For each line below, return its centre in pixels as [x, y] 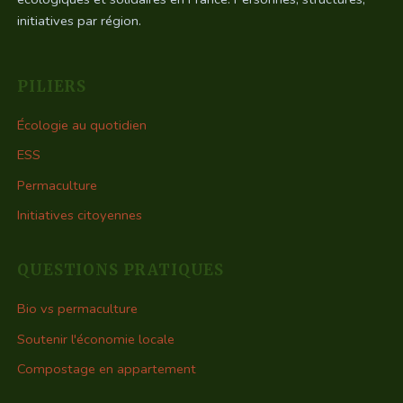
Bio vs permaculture [78, 309]
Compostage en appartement [107, 369]
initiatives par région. [80, 20]
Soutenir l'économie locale [96, 339]
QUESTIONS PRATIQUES [121, 270]
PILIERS [52, 86]
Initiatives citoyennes [80, 215]
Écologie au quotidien [82, 125]
